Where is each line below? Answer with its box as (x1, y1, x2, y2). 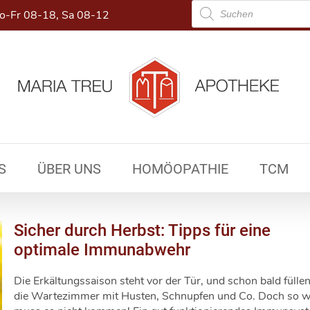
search (191, 8, 224, 24)
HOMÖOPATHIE (132, 161, 228, 177)
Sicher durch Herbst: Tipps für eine (14, 221, 271, 240)
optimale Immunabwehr (14, 240, 190, 259)
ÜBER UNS (37, 161, 101, 177)
